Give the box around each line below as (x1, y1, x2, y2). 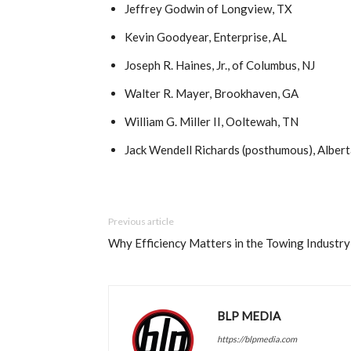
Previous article (108, 215, 174, 227)
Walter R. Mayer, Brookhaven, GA (125, 86, 299, 100)
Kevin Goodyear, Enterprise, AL (125, 30, 287, 44)
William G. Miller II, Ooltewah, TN (125, 114, 299, 128)
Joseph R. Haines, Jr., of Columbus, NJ (125, 58, 315, 72)
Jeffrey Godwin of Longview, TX (125, 2, 292, 16)
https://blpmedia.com (217, 334, 297, 344)
